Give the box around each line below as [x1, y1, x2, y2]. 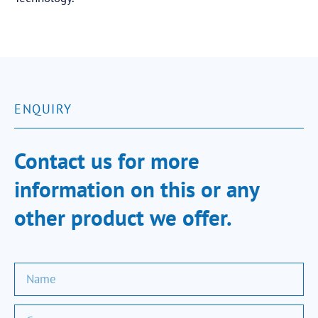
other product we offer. [14, 203, 232, 232]
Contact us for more [14, 146, 199, 175]
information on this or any [14, 175, 259, 204]
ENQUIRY [14, 101, 72, 117]
